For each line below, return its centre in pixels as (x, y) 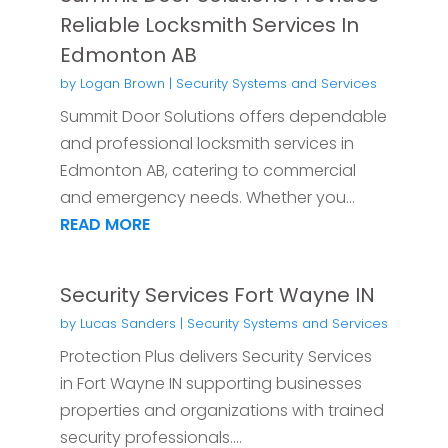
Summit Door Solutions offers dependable (223, 116)
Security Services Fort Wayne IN (217, 294)
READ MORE (104, 224)
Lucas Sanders (127, 323)
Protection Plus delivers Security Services (215, 356)
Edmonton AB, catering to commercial (207, 170)
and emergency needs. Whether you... (207, 197)
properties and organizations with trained (221, 410)
